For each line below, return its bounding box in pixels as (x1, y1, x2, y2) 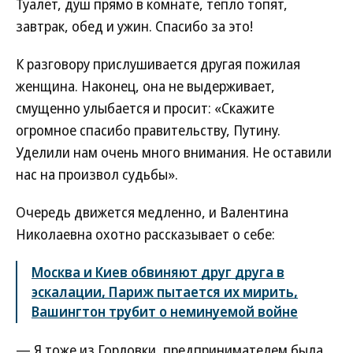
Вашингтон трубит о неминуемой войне (32, 302, 298, 321)
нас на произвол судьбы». (16, 165, 178, 184)
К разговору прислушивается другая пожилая (16, 54, 300, 73)
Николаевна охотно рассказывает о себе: (16, 225, 275, 243)
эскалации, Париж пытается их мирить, (32, 282, 298, 301)
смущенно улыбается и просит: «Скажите (16, 98, 274, 117)
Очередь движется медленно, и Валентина (16, 203, 288, 221)
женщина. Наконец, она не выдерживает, (16, 76, 275, 95)
